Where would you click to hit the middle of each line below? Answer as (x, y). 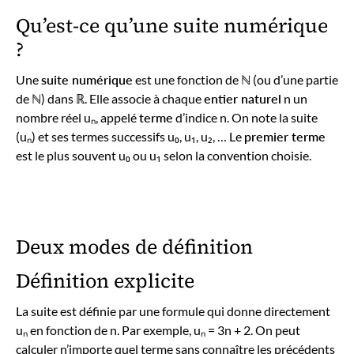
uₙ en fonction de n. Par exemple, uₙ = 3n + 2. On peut (158, 330)
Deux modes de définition (134, 247)
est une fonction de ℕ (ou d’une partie (235, 79)
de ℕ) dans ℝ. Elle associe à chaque (110, 98)
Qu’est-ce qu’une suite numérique (172, 25)
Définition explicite (105, 280)
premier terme (285, 136)
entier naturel (243, 98)
